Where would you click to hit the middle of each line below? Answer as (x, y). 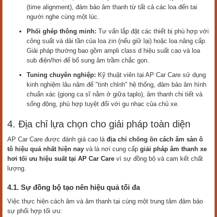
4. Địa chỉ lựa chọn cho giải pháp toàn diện (99, 124)
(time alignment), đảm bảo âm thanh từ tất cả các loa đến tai (112, 7)
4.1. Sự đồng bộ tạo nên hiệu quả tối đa (74, 187)
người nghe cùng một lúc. (63, 17)
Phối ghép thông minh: (62, 31)
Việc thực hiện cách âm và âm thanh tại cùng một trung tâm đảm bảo (105, 201)
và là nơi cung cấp (112, 149)
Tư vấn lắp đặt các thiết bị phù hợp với (153, 31)
